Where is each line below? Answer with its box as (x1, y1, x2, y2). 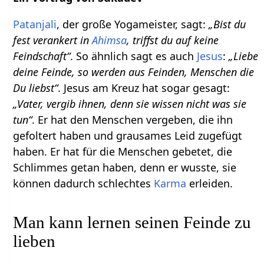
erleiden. (186, 176, 233, 191)
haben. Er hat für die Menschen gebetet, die (13, 144, 233, 159)
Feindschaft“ (13, 49, 71, 64)
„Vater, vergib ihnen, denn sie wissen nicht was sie (13, 97, 247, 111)
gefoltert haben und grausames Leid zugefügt (13, 128, 243, 143)
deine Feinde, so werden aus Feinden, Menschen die (13, 65, 255, 80)
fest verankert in (13, 33, 93, 48)
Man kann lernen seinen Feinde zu (13, 213, 252, 232)
